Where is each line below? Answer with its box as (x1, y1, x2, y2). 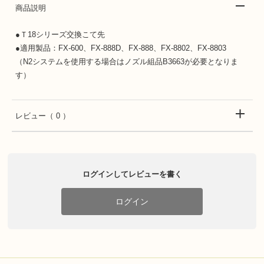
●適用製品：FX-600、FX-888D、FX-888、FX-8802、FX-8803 (15, 44, 226, 52)
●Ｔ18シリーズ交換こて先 (15, 30, 105, 39)
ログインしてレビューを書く (82, 170, 182, 179)
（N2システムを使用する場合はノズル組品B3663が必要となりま (15, 57, 238, 66)
